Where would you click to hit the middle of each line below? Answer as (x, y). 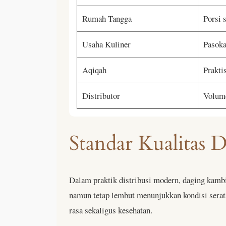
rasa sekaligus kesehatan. (111, 210)
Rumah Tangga (107, 18)
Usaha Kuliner (106, 44)
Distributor (101, 95)
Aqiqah (94, 70)
